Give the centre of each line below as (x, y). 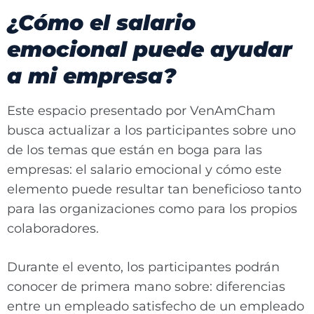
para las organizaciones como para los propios (152, 209)
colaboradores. (53, 228)
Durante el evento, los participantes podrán (143, 267)
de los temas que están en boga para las (135, 150)
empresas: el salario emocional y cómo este (144, 170)
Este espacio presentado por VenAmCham (141, 111)
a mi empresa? (91, 76)
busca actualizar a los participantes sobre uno (151, 130)
